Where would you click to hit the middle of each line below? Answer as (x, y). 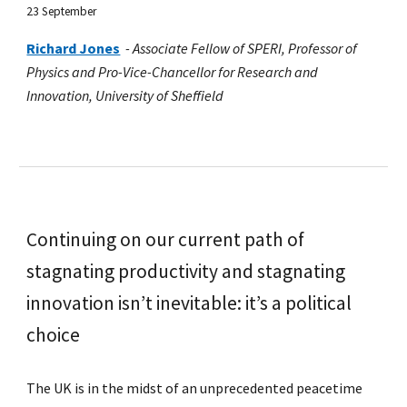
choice (54, 335)
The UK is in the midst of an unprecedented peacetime (195, 388)
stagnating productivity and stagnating (186, 271)
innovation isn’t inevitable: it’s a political (189, 303)
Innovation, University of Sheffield (125, 95)
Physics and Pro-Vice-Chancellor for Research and (173, 72)
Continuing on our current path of (166, 239)
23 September (62, 11)
